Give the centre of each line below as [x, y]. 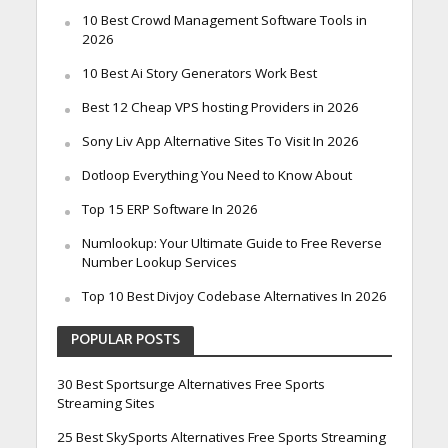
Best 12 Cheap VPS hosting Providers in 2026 [220, 107]
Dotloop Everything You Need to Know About [216, 175]
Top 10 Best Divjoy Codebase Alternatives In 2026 [234, 296]
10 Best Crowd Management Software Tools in [224, 20]
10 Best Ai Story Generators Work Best [199, 73]
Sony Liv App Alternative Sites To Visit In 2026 [220, 141]
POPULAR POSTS [125, 340]
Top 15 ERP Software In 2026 [169, 209]
